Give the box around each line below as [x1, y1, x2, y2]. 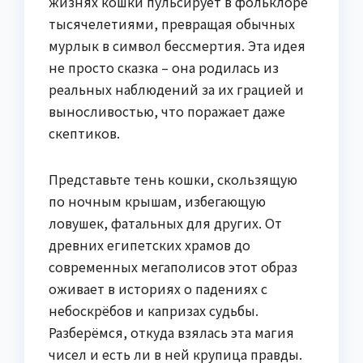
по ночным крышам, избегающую [49, 191, 266, 211]
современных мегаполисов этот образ [49, 257, 297, 277]
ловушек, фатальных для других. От [49, 213, 282, 233]
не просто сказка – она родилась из [49, 58, 279, 78]
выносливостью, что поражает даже [49, 101, 285, 122]
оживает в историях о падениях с [49, 279, 267, 299]
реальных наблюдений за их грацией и [49, 79, 304, 100]
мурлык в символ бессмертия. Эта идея [49, 36, 305, 56]
